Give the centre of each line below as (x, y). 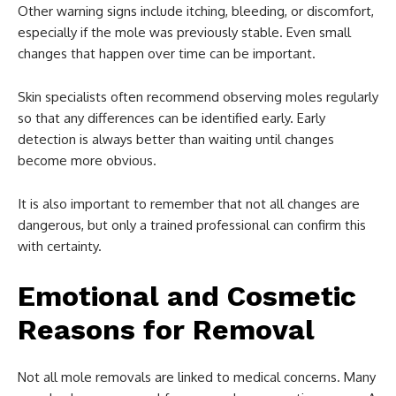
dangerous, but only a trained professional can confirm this (192, 225)
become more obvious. (87, 160)
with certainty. (60, 246)
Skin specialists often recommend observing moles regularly (198, 96)
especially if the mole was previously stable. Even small (184, 32)
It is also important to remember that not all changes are (189, 203)
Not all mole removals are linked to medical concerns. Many (197, 377)
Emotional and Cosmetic (187, 296)
